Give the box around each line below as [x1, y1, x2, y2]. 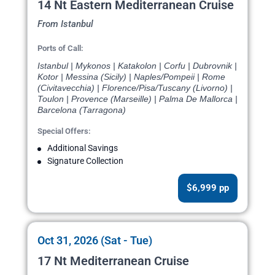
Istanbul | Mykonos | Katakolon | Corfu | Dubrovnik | [37, 61, 237, 71]
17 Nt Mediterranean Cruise [37, 254, 189, 269]
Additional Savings [47, 143, 118, 153]
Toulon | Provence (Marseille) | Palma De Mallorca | [37, 94, 238, 104]
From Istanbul [37, 18, 93, 30]
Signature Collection [47, 156, 123, 166]
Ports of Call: [37, 44, 83, 53]
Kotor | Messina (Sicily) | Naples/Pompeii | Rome [37, 72, 225, 82]
